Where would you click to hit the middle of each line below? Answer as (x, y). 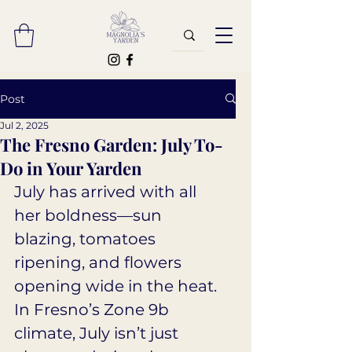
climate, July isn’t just (98, 333)
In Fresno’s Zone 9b (93, 309)
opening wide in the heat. (117, 286)
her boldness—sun (90, 215)
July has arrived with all (107, 191)
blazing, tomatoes (87, 238)
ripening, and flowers (100, 262)
